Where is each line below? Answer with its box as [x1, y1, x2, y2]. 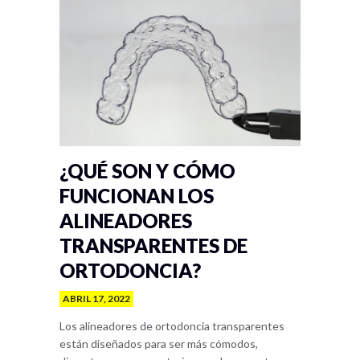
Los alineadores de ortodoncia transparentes [59, 319, 284, 333]
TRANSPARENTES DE [59, 234, 247, 257]
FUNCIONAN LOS [59, 184, 214, 207]
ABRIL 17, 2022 [63, 292, 130, 305]
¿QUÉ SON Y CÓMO [59, 159, 235, 182]
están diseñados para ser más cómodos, [59, 337, 258, 350]
